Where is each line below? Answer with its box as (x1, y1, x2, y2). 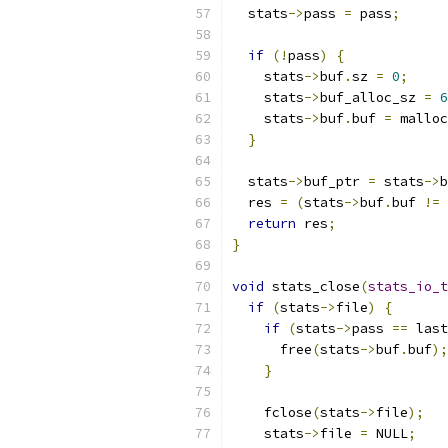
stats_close (264, 278, 360, 295)
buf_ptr (304, 173, 368, 190)
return (248, 215, 296, 232)
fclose (232, 404, 312, 421)
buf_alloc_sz (320, 89, 424, 106)
